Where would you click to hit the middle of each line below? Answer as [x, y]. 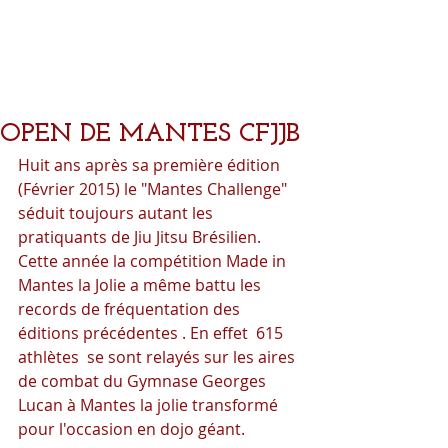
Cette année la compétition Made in [154, 261]
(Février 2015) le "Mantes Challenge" [154, 189]
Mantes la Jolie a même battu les [141, 285]
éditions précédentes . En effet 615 [152, 333]
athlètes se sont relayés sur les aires [158, 357]
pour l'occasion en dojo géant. [131, 429]
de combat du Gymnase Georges [144, 381]
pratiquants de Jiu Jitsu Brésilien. [141, 237]
